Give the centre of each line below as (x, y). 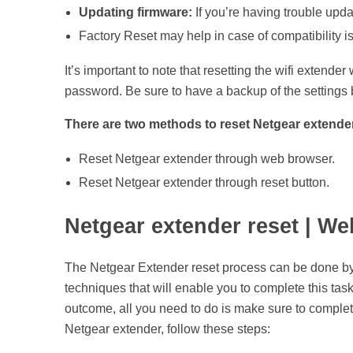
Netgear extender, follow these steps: (167, 329)
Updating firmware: (135, 13)
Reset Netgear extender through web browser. (206, 159)
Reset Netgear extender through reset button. (204, 183)
